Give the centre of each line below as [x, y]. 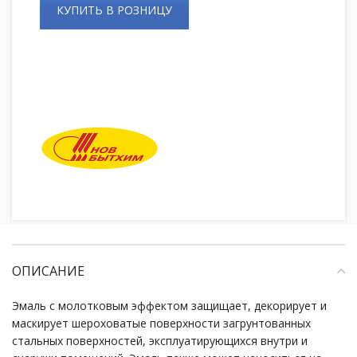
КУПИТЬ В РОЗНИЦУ [114, 10]
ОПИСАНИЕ [48, 271]
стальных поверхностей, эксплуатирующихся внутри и [160, 340]
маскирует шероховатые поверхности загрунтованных [161, 323]
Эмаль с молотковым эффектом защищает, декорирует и [169, 305]
